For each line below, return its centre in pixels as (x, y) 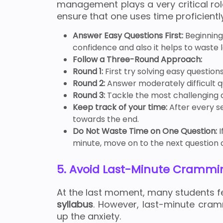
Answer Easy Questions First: (129, 36)
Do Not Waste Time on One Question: (146, 131)
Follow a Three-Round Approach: (137, 60)
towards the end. (106, 119)
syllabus (75, 205)
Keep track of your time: (120, 108)
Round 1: (89, 72)
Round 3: (89, 96)
